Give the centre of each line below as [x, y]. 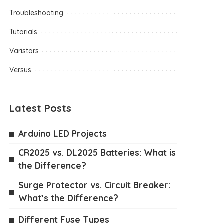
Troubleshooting [37, 13]
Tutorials [24, 32]
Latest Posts [41, 108]
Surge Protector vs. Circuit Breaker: [95, 185]
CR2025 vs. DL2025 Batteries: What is [97, 152]
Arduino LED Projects [63, 133]
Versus [21, 70]
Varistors [24, 51]
